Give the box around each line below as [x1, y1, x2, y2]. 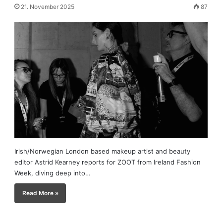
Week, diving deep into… [14, 168, 91, 177]
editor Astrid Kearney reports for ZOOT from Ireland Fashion [14, 158, 201, 166]
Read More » [22, 189, 58, 197]
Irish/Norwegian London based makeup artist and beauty [14, 147, 191, 155]
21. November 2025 [21, 3, 75, 10]
